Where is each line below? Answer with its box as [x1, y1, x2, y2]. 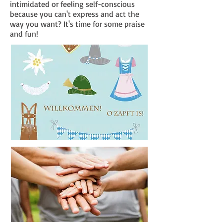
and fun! [10, 29, 38, 39]
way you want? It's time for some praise [10, 19, 145, 29]
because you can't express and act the [10, 9, 139, 19]
